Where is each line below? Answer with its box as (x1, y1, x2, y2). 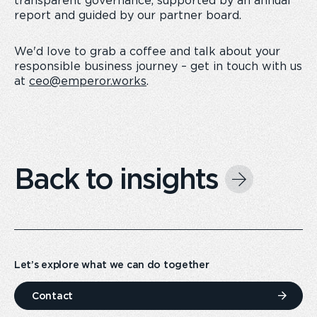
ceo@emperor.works (29, 76, 146, 87)
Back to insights (14, 162, 218, 196)
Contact (32, 290, 74, 301)
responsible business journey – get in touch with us (14, 61, 302, 72)
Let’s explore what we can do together (14, 259, 209, 270)
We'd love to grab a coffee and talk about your (14, 46, 280, 57)
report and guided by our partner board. (14, 10, 241, 21)
